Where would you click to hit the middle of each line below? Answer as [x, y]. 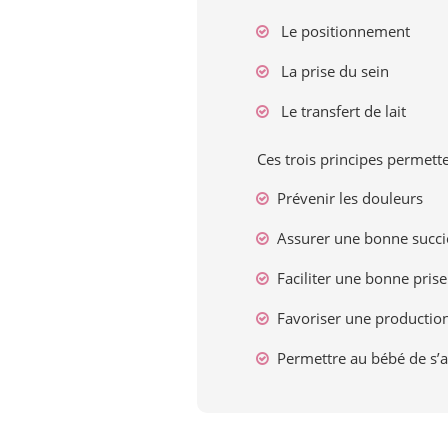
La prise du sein [333, 70]
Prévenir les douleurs [350, 197]
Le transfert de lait [341, 110]
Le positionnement [343, 30]
